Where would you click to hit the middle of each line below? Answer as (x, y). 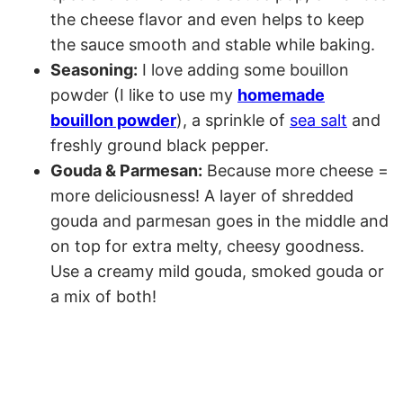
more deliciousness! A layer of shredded (202, 195)
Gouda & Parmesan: (126, 170)
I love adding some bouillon (243, 69)
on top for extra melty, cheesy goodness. (207, 246)
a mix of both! (103, 296)
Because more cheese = (296, 170)
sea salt (318, 120)
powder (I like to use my (144, 94)
